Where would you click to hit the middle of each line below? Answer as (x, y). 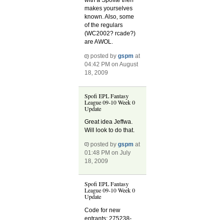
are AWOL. (99, 42)
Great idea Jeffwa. (109, 122)
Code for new (103, 210)
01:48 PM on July (108, 153)
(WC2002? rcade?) (110, 34)
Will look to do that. (110, 130)
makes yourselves (109, 9)
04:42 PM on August (111, 65)
